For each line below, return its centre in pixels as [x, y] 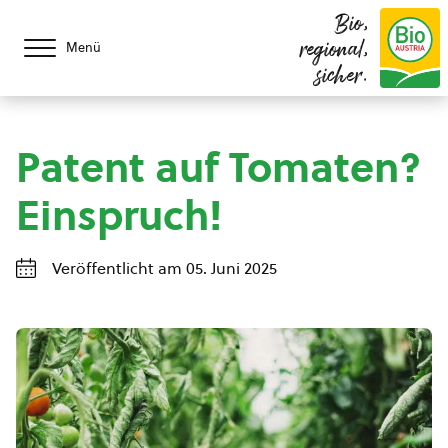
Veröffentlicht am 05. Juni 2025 [164, 268]
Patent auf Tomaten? [218, 167]
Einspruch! [119, 215]
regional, [334, 51]
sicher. [342, 77]
